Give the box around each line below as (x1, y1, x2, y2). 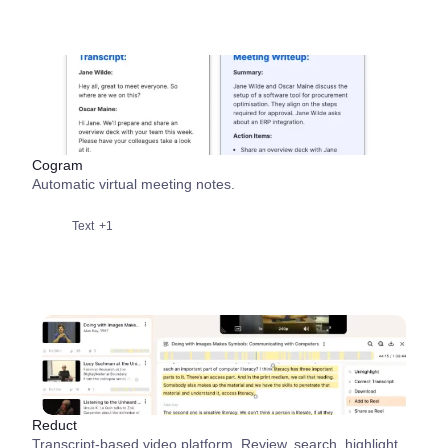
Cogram (32, 157, 83, 173)
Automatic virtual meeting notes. (32, 176, 235, 192)
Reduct (32, 417, 77, 433)
